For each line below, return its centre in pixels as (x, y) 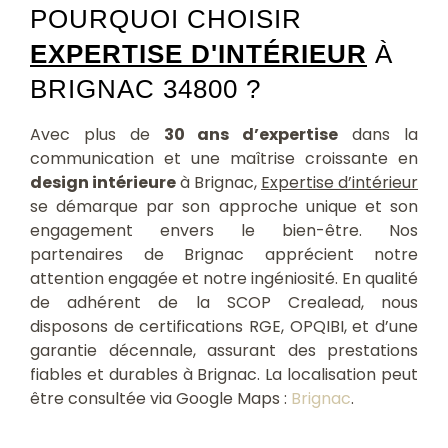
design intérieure (103, 182)
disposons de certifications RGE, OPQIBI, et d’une (224, 326)
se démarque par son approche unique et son (224, 206)
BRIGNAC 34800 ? (145, 88)
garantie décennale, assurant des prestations (224, 350)
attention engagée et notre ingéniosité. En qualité (224, 278)
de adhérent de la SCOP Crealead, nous (224, 302)
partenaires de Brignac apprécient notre (224, 254)
